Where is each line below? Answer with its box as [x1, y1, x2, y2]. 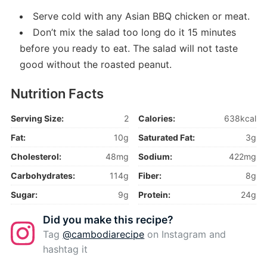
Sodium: [138, 151, 173, 162]
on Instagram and [144, 228, 226, 241]
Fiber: [138, 170, 162, 181]
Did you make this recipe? [43, 213, 174, 226]
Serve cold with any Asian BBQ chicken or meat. [32, 10, 250, 23]
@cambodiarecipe [63, 228, 145, 241]
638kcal [224, 113, 257, 124]
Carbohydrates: [10, 170, 75, 181]
